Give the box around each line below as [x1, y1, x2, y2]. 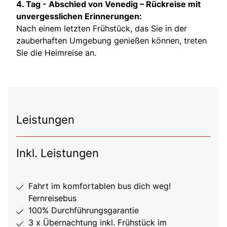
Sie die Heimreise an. [16, 47, 96, 58]
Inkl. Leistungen [16, 146, 99, 160]
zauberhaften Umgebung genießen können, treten [16, 35, 207, 46]
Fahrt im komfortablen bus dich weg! [28, 180, 171, 191]
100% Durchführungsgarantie [28, 205, 139, 215]
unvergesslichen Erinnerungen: [16, 11, 142, 21]
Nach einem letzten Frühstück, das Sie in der [16, 23, 187, 33]
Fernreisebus [28, 193, 77, 203]
